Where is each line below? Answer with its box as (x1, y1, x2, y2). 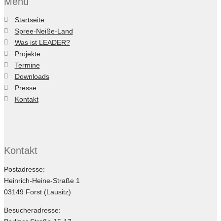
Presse (14, 84, 37, 92)
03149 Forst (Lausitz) (4, 187, 71, 196)
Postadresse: (4, 165, 45, 173)
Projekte (14, 50, 40, 58)
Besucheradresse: (4, 206, 61, 215)
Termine (14, 61, 40, 70)
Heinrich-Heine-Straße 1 (4, 176, 80, 184)
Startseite (14, 16, 44, 24)
